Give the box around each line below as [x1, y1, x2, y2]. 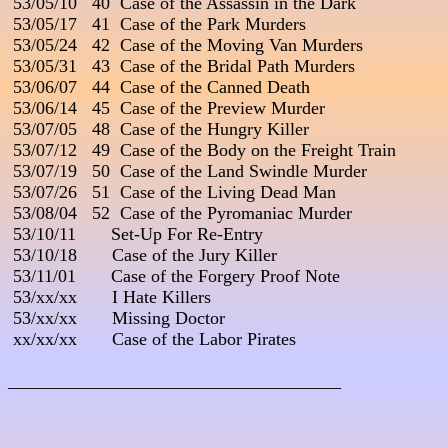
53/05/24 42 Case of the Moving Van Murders [8, 35, 363, 56]
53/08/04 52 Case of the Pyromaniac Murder [8, 203, 352, 224]
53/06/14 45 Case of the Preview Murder [8, 98, 325, 119]
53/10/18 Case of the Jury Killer [8, 245, 277, 266]
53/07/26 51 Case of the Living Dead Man [8, 182, 336, 203]
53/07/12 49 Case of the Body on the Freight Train [8, 140, 396, 161]
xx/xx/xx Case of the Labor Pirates [8, 329, 296, 350]
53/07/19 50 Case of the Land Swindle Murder [8, 161, 367, 182]
